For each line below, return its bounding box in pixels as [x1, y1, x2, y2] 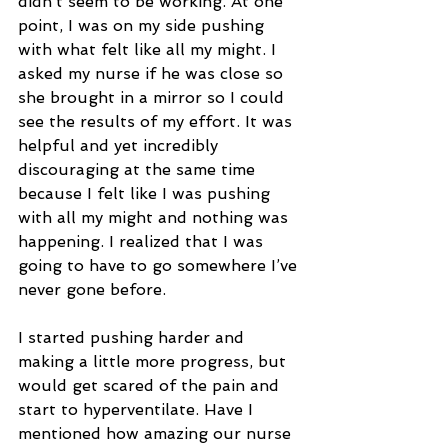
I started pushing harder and [18, 328, 249, 348]
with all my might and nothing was [18, 208, 293, 228]
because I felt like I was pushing [18, 184, 275, 204]
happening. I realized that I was [18, 232, 268, 252]
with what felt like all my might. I [18, 40, 281, 60]
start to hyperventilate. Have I [18, 400, 258, 420]
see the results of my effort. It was [18, 112, 297, 132]
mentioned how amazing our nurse [18, 424, 296, 444]
